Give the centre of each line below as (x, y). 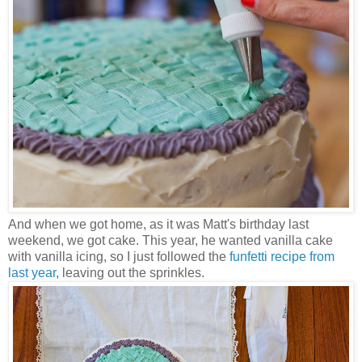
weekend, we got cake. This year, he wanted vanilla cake (170, 241)
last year (32, 273)
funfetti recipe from (282, 257)
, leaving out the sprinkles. (132, 273)
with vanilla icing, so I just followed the (119, 257)
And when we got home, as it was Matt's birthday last (158, 225)
